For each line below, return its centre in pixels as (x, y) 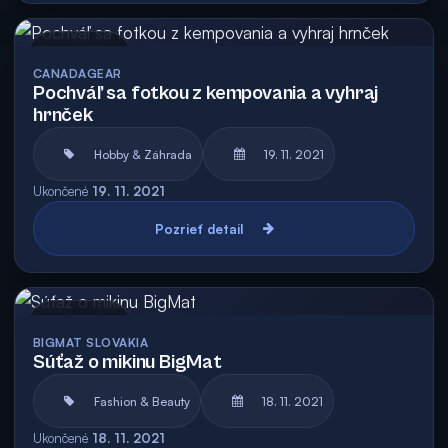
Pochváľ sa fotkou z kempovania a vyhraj (206, 93)
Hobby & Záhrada (143, 154)
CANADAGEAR (77, 73)
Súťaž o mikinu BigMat (127, 362)
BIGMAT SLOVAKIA (91, 342)
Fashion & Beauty (142, 401)
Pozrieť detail (199, 228)
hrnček (63, 115)
